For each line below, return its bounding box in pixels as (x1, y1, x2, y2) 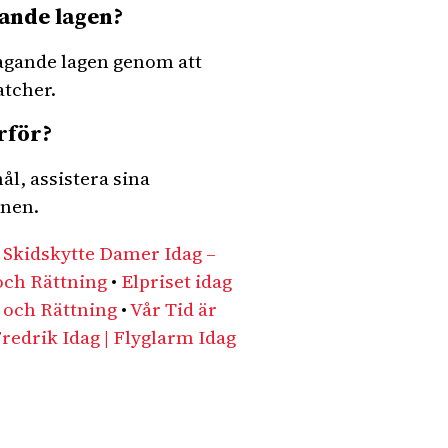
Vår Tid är (130, 296, 217, 322)
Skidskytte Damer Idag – (3, 240, 216, 266)
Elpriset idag (121, 268, 232, 294)
